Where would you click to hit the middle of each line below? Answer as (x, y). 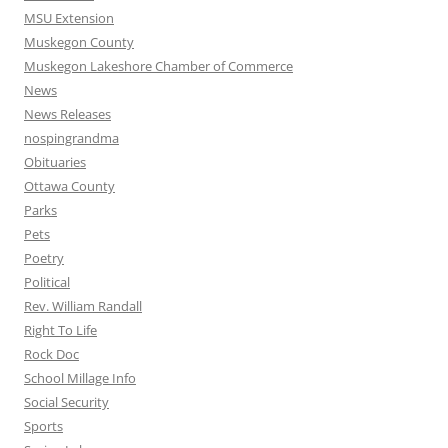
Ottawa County (69, 186)
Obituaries (55, 162)
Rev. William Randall (83, 306)
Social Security (66, 402)
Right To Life (60, 330)
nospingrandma (71, 138)
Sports (43, 426)
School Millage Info (80, 378)
